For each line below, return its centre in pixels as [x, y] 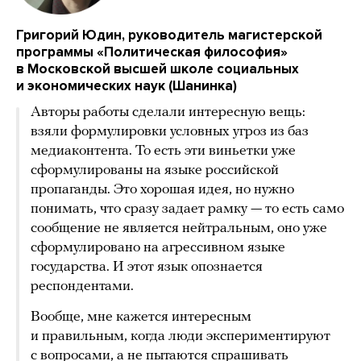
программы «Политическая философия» [152, 52]
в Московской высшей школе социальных [158, 69]
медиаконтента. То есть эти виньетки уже [163, 151]
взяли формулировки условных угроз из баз [170, 132]
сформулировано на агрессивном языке [158, 248]
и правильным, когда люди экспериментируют [180, 337]
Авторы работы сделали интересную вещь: [168, 113]
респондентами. [82, 287]
